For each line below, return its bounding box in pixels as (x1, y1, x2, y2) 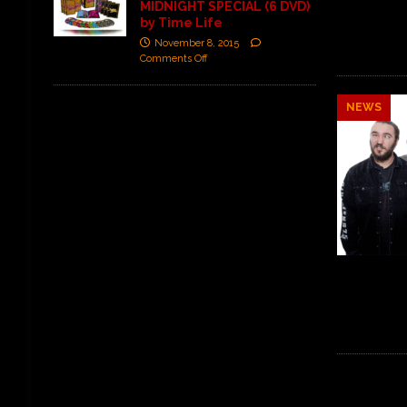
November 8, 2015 (154, 36, 239, 49)
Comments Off (139, 52, 207, 65)
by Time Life (139, 15, 223, 30)
